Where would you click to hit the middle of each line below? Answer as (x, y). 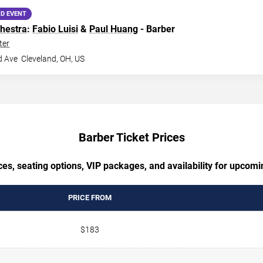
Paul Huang (114, 29)
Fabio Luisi (55, 29)
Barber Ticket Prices (131, 137)
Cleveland (39, 58)
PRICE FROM (90, 197)
